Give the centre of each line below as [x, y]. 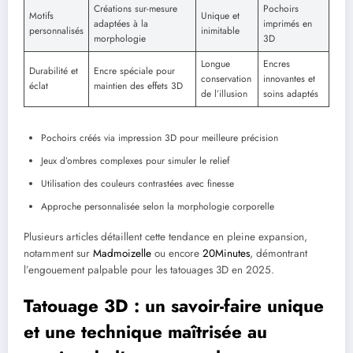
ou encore [177, 254]
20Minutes [226, 254]
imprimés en [288, 24]
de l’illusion [224, 94]
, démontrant [279, 254]
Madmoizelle [122, 254]
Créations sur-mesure [136, 9]
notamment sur [58, 254]
